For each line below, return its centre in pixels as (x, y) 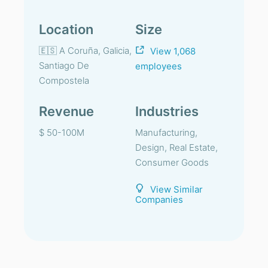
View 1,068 (173, 51)
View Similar (176, 189)
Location (66, 29)
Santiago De (64, 66)
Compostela (64, 80)
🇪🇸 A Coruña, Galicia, (85, 51)
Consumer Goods (172, 162)
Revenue (66, 111)
